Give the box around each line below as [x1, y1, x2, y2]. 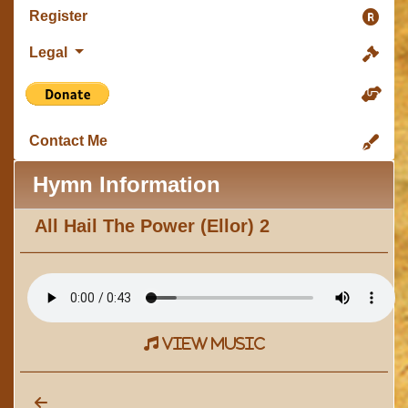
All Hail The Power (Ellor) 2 [35, 216, 270, 236]
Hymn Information [33, 172, 220, 197]
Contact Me [29, 133, 107, 148]
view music [158, 336, 265, 351]
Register [29, 8, 87, 24]
